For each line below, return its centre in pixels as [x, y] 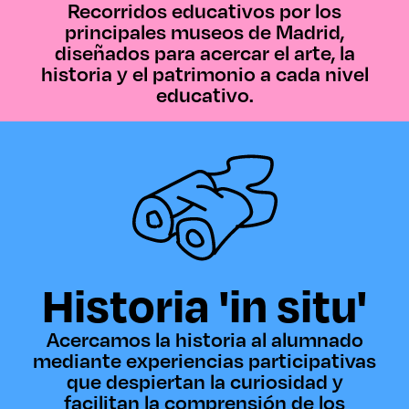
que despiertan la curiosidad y [204, 381]
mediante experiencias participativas [204, 360]
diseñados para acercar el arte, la [204, 52]
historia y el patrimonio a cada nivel [204, 73]
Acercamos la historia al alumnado [204, 339]
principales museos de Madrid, [204, 31]
